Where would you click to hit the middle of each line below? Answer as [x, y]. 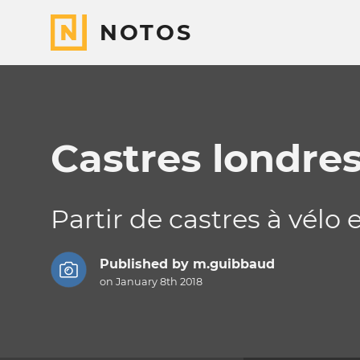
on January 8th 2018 [151, 282]
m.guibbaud [233, 264]
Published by [146, 264]
